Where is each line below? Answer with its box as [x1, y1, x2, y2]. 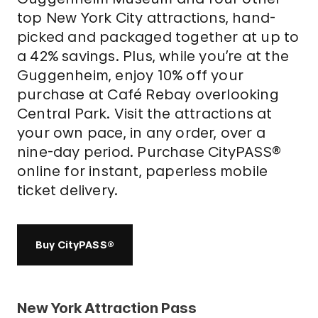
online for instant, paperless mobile [16, 163, 268, 180]
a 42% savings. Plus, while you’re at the [16, 48, 289, 65]
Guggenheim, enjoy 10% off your [16, 67, 243, 84]
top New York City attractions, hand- [16, 9, 276, 26]
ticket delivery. [16, 182, 119, 199]
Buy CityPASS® [35, 238, 114, 251]
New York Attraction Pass [16, 300, 197, 317]
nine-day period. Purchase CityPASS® [16, 143, 281, 160]
